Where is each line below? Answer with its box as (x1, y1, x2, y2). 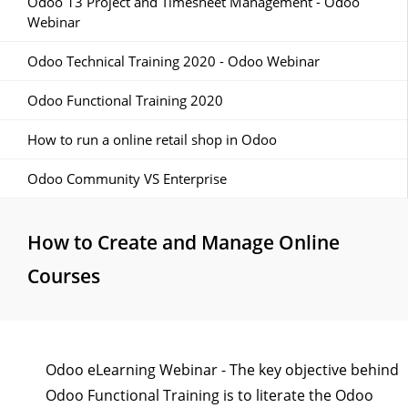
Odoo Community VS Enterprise (27, 169, 227, 188)
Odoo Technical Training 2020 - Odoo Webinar (27, 52, 320, 70)
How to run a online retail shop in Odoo (27, 130, 277, 148)
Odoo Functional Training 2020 (27, 91, 223, 109)
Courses (27, 263, 100, 289)
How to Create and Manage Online (27, 229, 340, 255)
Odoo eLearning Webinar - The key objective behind (46, 360, 399, 380)
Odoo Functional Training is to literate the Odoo (46, 385, 373, 405)
